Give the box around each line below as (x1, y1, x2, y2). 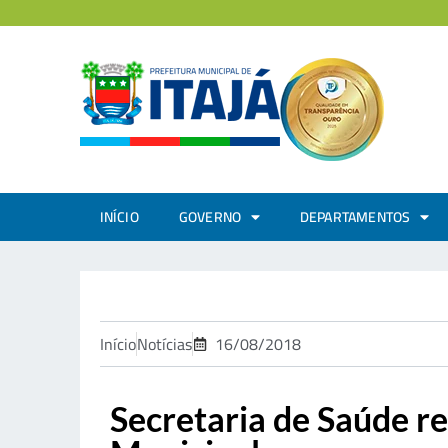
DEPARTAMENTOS (299, 204, 411, 230)
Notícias (136, 329, 192, 359)
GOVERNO (178, 204, 242, 230)
